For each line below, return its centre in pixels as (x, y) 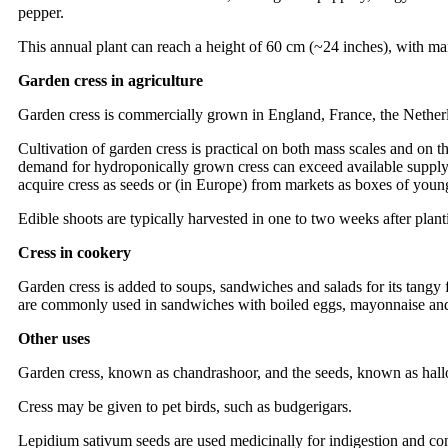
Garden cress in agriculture (110, 81)
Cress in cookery (74, 253)
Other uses (54, 339)
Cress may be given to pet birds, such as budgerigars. (185, 407)
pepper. (41, 13)
